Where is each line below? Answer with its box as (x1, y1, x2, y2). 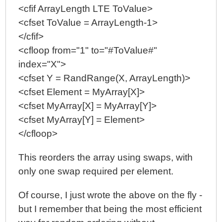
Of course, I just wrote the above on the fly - (18, 190, 203, 200)
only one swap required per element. (18, 166, 174, 176)
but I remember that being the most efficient (18, 204, 202, 214)
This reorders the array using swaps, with (18, 152, 193, 163)
